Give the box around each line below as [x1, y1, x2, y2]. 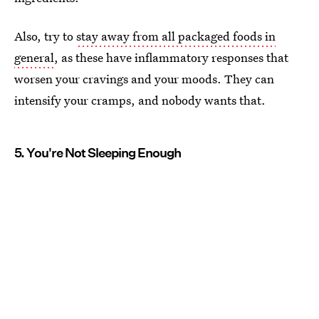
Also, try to [14, 28, 76, 45]
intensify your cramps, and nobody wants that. [14, 92, 266, 109]
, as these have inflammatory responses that [54, 49, 288, 66]
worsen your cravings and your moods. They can [14, 70, 274, 88]
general [14, 49, 54, 66]
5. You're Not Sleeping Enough [14, 145, 181, 161]
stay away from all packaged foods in [76, 28, 276, 45]
